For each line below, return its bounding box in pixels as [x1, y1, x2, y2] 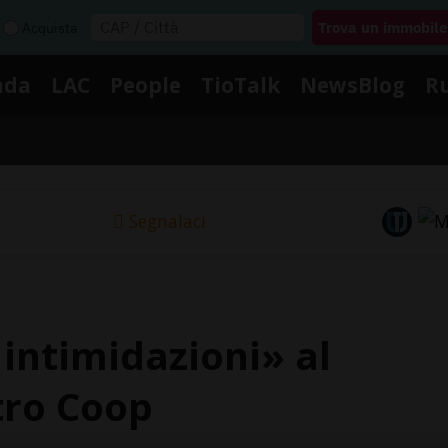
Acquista [22, 18, 77, 37]
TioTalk [201, 70, 280, 99]
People [110, 70, 181, 99]
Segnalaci [128, 209, 206, 234]
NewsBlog [300, 70, 405, 99]
